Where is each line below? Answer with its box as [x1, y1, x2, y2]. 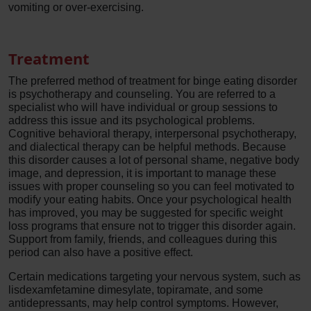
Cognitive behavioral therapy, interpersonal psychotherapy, [8, 128, 296, 140]
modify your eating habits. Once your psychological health [8, 194, 292, 205]
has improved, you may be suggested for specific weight [8, 207, 283, 219]
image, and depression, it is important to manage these [8, 167, 276, 179]
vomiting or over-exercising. [8, 1, 146, 13]
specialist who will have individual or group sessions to [8, 101, 278, 113]
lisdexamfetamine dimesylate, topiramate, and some [8, 284, 263, 296]
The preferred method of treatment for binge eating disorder [8, 75, 297, 87]
